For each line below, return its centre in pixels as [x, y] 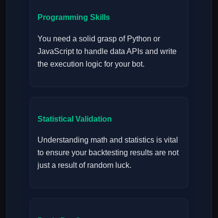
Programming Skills [74, 18]
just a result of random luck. [84, 165]
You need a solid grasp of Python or [99, 38]
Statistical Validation [75, 119]
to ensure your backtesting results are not [108, 153]
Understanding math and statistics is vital [108, 140]
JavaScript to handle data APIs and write [107, 51]
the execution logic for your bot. [91, 64]
